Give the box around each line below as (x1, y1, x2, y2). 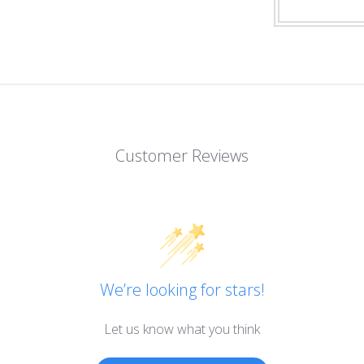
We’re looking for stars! (99, 279, 265, 301)
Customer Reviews (115, 145, 249, 167)
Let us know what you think (104, 320, 260, 338)
